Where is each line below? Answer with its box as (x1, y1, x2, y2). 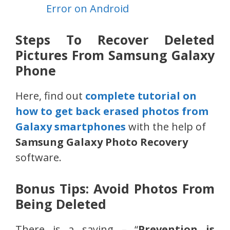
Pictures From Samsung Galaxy (15, 46, 215, 64)
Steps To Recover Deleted (15, 31, 215, 49)
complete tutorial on (85, 89, 197, 103)
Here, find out (15, 89, 85, 103)
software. (15, 150, 62, 165)
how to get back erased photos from (15, 104, 208, 119)
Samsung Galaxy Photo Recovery (15, 135, 188, 149)
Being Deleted (15, 195, 106, 213)
